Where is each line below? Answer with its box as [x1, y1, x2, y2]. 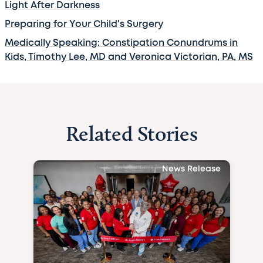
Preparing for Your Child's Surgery [5, 19, 163, 29]
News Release [161, 165, 221, 173]
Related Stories [65, 120, 198, 146]
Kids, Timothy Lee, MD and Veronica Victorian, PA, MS [5, 52, 253, 62]
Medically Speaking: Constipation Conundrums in [5, 38, 238, 48]
